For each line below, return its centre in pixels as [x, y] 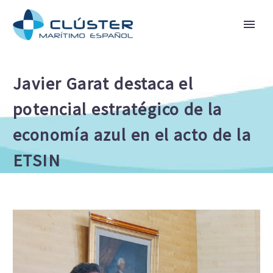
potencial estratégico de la [118, 109]
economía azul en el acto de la [132, 135]
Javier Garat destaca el [103, 83]
